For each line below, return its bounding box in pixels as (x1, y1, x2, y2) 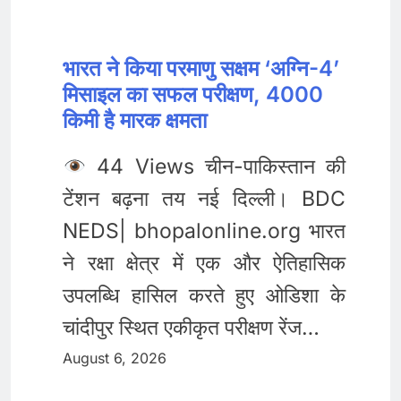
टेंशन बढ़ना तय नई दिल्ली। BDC (63, 186, 346, 212)
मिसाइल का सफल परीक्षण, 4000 (63, 81, 323, 107)
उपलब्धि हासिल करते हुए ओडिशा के (63, 283, 346, 309)
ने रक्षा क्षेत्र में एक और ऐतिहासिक (63, 251, 346, 277)
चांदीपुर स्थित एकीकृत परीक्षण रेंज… (63, 315, 320, 341)
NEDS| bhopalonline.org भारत (63, 218, 346, 244)
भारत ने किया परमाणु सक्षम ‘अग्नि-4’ (63, 55, 339, 81)
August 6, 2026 (63, 349, 166, 368)
